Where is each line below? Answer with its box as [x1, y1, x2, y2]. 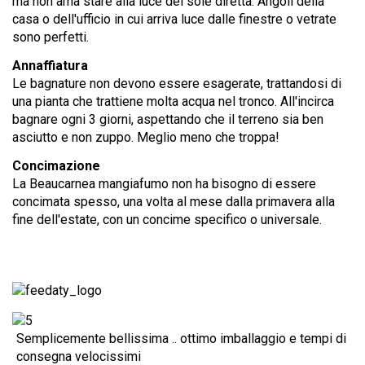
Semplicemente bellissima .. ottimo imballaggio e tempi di [16, 331, 346, 347]
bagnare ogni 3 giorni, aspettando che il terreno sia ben [12, 111, 323, 127]
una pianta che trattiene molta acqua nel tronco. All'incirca [12, 93, 334, 109]
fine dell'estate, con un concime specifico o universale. [12, 211, 322, 227]
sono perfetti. [12, 29, 89, 46]
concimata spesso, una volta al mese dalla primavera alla [12, 193, 335, 209]
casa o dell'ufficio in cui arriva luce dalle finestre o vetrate [12, 11, 336, 28]
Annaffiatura [12, 57, 88, 73]
